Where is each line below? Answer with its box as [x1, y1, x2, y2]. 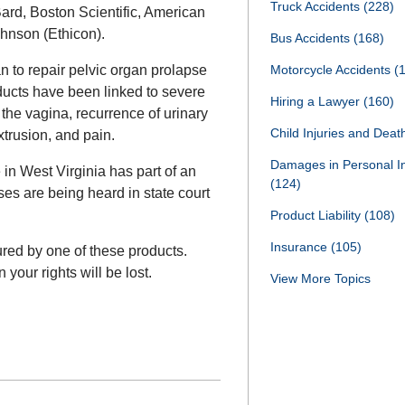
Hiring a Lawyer [270, 94, 363, 108]
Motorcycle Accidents [270, 62, 394, 77]
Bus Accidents [270, 31, 353, 45]
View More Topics [270, 271, 371, 286]
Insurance [270, 240, 331, 254]
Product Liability [270, 208, 364, 222]
